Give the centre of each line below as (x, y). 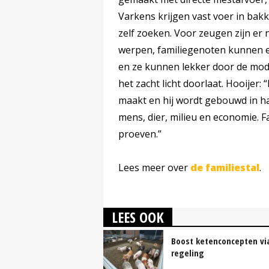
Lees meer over (154, 168)
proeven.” (140, 134)
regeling (188, 253)
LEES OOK (138, 217)
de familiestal (225, 168)
